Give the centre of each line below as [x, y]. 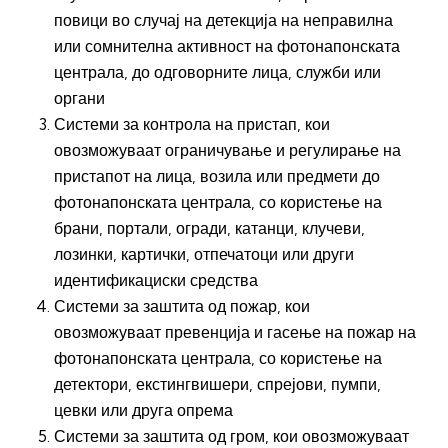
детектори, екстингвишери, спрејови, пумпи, [217, 384]
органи [79, 98]
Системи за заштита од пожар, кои [182, 306]
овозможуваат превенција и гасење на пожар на [235, 332]
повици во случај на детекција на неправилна [223, 20]
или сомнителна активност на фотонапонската [227, 46]
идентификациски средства [156, 280]
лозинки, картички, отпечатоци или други [204, 254]
